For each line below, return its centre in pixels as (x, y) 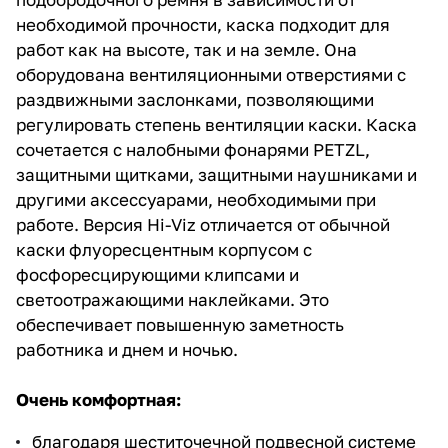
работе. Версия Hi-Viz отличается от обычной (203, 224)
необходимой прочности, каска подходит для (203, 24)
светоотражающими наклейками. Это (172, 299)
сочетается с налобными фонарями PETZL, (193, 149)
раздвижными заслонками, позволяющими (195, 99)
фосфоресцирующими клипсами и (157, 274)
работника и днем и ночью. (127, 349)
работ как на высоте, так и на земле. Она (186, 49)
